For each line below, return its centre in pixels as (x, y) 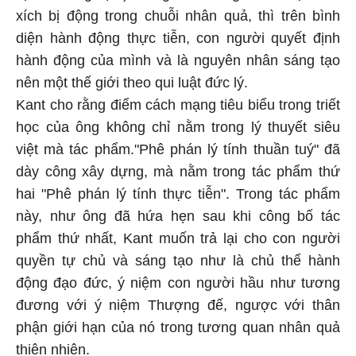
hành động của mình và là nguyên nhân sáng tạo (178, 60)
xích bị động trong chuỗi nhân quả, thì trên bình (178, 16)
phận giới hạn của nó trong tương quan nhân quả (178, 327)
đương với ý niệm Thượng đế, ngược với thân (178, 305)
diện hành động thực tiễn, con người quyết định (178, 38)
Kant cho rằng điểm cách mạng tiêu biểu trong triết (178, 105)
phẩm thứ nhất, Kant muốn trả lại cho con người (178, 238)
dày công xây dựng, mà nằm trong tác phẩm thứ (178, 172)
